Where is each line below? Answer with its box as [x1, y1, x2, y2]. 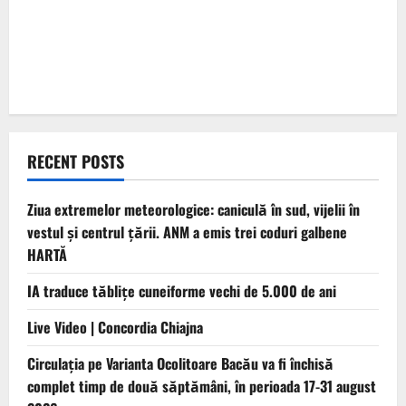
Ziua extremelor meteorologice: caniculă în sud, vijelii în [27, 198, 360, 221]
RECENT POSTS [27, 150, 124, 174]
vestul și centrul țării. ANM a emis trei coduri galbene [27, 221, 347, 244]
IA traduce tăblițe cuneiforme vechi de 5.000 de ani [27, 280, 336, 303]
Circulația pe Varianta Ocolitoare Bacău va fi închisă [27, 353, 333, 375]
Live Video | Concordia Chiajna [27, 316, 203, 339]
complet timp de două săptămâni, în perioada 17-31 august [27, 375, 376, 398]
